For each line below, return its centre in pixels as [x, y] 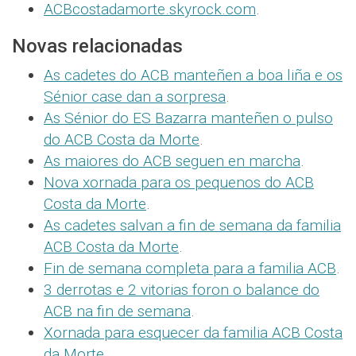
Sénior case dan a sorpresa [135, 96]
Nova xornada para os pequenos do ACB [179, 182]
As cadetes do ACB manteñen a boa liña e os [193, 75]
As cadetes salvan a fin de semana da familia [192, 225]
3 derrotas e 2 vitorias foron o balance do [182, 289]
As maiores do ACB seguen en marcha [172, 161]
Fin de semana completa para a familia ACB [190, 268]
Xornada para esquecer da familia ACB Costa [193, 332]
